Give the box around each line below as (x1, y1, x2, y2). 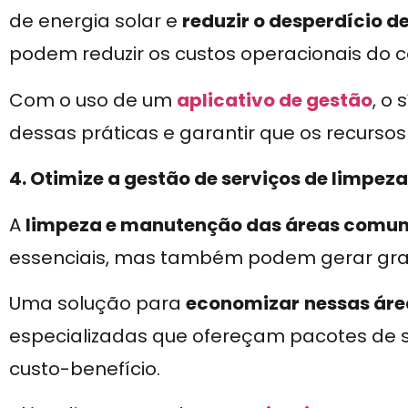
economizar (186, 291, 300, 317)
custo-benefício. (9, 356, 160, 382)
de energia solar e (9, 8, 182, 35)
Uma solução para (9, 291, 186, 317)
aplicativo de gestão (177, 87, 372, 113)
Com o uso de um (9, 87, 177, 113)
